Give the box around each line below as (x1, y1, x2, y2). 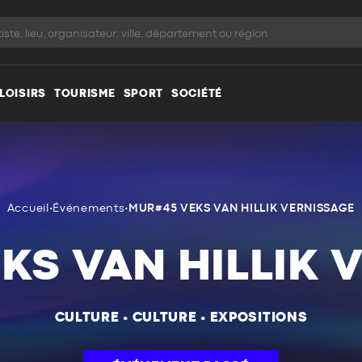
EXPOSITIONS (209, 311, 308, 324)
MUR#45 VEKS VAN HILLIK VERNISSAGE (128, 203, 356, 214)
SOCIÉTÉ (171, 87, 222, 99)
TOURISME (53, 87, 116, 99)
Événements (53, 203, 125, 214)
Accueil (6, 203, 49, 214)
